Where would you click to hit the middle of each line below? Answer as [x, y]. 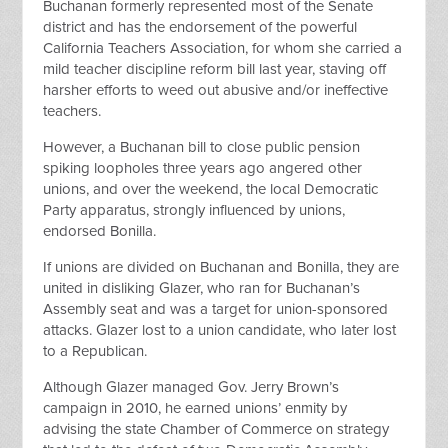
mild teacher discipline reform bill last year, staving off [215, 69]
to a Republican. [95, 351]
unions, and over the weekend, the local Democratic [211, 189]
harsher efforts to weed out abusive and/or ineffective [216, 90]
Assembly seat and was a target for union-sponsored [216, 309]
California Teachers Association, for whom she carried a [223, 48]
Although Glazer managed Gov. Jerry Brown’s [191, 387]
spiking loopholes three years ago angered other [203, 168]
